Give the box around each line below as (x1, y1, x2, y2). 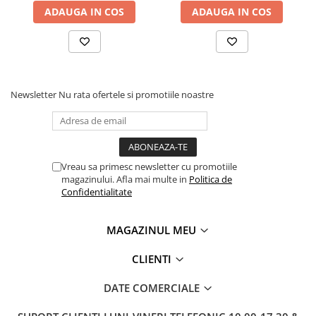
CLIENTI (131, 251, 174, 266)
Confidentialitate (61, 185, 132, 198)
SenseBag (11, 16, 56, 29)
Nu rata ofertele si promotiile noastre (59, 87, 214, 101)
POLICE (11, 81, 45, 95)
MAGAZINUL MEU (107, 222, 199, 237)
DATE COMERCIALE (103, 280, 202, 295)
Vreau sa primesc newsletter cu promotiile (61, 159, 237, 173)
